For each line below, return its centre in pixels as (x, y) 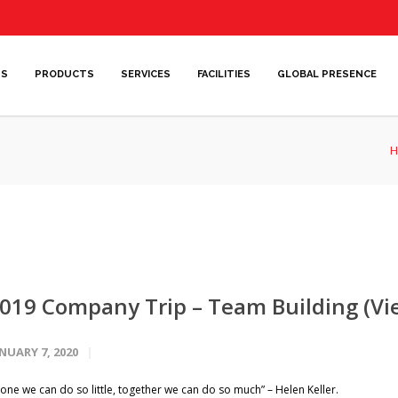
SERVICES (146, 74)
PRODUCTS (64, 74)
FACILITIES (224, 74)
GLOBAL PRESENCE (327, 74)
